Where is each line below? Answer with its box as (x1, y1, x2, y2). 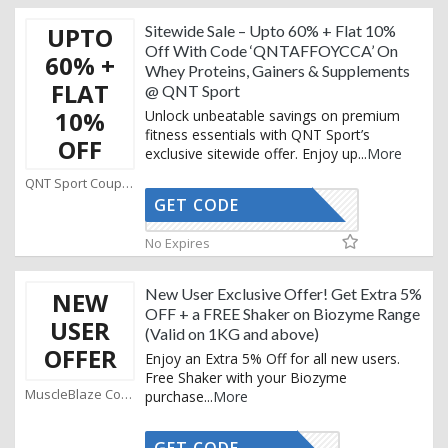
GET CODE (154, 194, 239, 217)
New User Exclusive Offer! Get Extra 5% (145, 284, 422, 304)
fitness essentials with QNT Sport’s (145, 125, 370, 145)
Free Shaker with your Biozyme (145, 368, 347, 388)
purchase (145, 387, 204, 407)
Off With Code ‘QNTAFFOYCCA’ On (145, 41, 398, 61)
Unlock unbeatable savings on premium (145, 106, 400, 126)
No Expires (145, 234, 210, 253)
